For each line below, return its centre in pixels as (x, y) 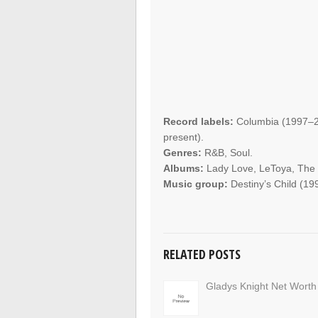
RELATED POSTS (202, 254)
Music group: (196, 184)
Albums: (184, 169)
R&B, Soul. (227, 153)
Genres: (183, 153)
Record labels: (199, 122)
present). (184, 137)
